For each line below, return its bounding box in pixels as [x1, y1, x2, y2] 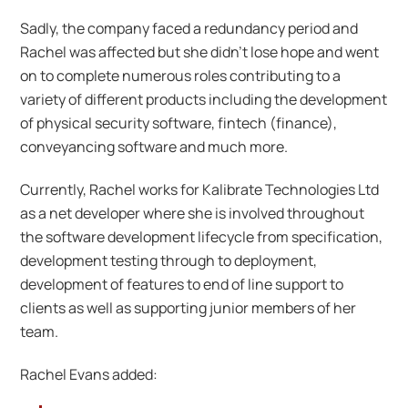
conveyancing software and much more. [20, 137, 289, 158]
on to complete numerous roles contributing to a [20, 66, 342, 87]
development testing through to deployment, [20, 250, 318, 270]
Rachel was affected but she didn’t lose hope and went [20, 42, 380, 63]
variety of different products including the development [20, 89, 388, 110]
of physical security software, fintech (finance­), [20, 113, 338, 134]
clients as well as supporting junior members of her [20, 298, 357, 318]
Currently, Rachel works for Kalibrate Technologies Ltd [20, 179, 380, 199]
